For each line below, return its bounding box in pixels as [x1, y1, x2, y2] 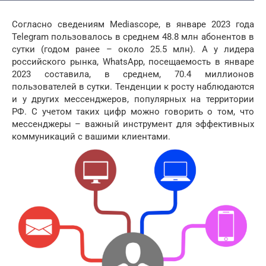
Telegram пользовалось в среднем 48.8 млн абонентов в [12, 31, 254, 42]
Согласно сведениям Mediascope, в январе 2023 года [12, 19, 254, 30]
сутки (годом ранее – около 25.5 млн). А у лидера [12, 44, 254, 55]
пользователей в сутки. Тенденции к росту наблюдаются [12, 81, 254, 92]
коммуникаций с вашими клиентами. [12, 131, 170, 142]
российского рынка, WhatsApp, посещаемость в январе [12, 56, 254, 67]
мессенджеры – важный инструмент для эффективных [12, 119, 254, 129]
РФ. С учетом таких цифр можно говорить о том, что [12, 106, 254, 117]
